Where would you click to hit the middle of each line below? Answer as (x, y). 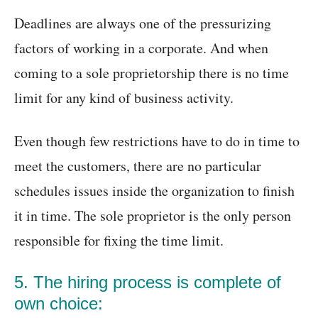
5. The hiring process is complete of (148, 283)
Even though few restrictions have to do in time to (157, 141)
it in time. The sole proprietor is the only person (153, 216)
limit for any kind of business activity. (124, 98)
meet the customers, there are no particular (138, 166)
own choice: (59, 304)
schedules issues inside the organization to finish (154, 191)
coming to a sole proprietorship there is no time (152, 73)
